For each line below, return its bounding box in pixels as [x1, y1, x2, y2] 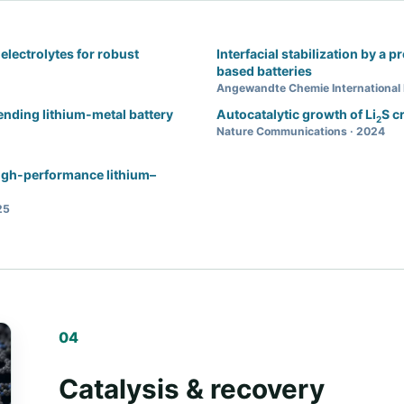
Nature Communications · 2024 [216, 124, 385, 138]
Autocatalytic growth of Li [216, 106, 376, 122]
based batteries [216, 62, 312, 78]
